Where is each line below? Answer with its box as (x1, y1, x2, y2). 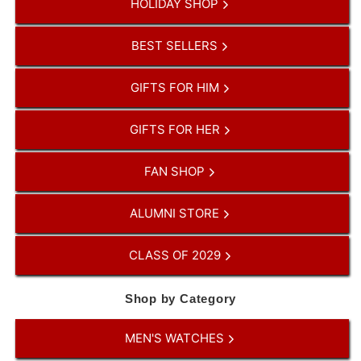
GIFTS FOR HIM (130, 79, 222, 95)
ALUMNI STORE (130, 205, 222, 221)
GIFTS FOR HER (129, 121, 223, 137)
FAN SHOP (144, 163, 208, 179)
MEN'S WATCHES (125, 330, 227, 346)
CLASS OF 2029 (128, 247, 224, 263)
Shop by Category (124, 291, 237, 305)
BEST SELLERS (131, 37, 221, 53)
